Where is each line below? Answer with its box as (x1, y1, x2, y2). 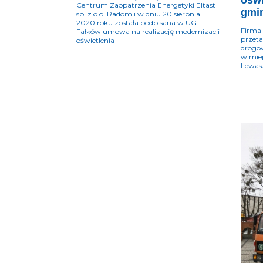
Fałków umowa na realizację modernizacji (76, 27, 220, 36)
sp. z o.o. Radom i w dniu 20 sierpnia (76, 9, 200, 19)
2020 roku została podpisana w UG (76, 18, 197, 28)
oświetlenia (76, 36, 114, 45)
